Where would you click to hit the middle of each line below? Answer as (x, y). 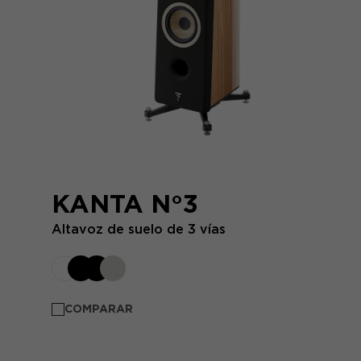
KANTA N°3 (125, 204)
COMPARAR (99, 309)
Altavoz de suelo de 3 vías (139, 229)
